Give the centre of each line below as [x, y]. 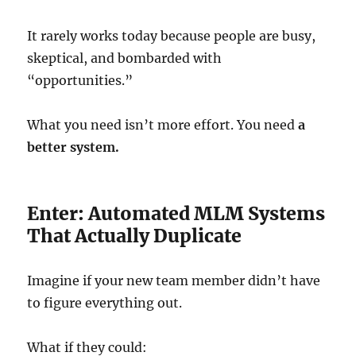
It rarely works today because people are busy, [172, 36]
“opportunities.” [80, 80]
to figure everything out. [105, 303]
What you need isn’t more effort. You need [163, 125]
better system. [74, 147]
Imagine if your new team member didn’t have [174, 281]
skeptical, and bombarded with [125, 58]
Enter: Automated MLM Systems [176, 213]
